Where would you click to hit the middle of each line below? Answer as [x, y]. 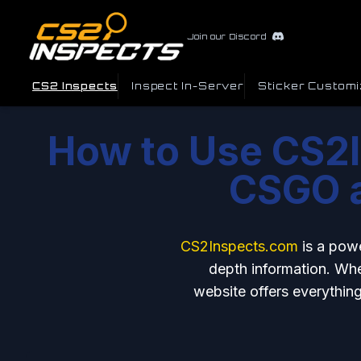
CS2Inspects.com [241, 246]
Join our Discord [227, 37]
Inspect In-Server [188, 85]
